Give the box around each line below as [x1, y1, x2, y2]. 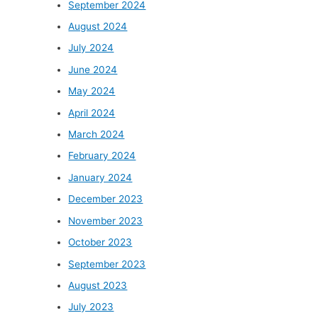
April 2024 [68, 106, 116, 119]
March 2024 [68, 128, 125, 141]
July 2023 [68, 301, 114, 313]
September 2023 [68, 258, 146, 270]
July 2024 [68, 42, 114, 54]
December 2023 [68, 193, 143, 205]
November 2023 [68, 214, 143, 226]
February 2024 [68, 150, 136, 162]
